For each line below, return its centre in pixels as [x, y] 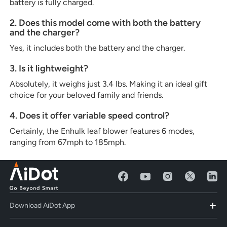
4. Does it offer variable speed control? [90, 115]
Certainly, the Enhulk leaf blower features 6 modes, [102, 131]
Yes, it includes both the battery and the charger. [98, 48]
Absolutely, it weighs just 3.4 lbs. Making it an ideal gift [109, 84]
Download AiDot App [43, 205]
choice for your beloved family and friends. [87, 95]
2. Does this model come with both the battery [105, 23]
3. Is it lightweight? [49, 68]
